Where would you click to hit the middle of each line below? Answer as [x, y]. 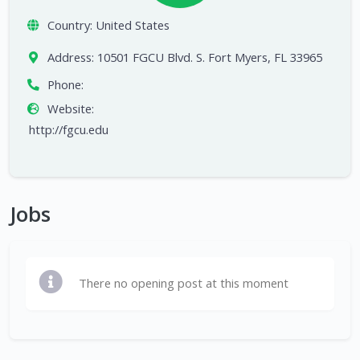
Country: [70, 25]
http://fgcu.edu [69, 130]
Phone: [65, 85]
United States [132, 25]
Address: [70, 57]
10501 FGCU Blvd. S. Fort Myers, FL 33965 [209, 57]
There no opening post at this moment [184, 283]
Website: [70, 109]
